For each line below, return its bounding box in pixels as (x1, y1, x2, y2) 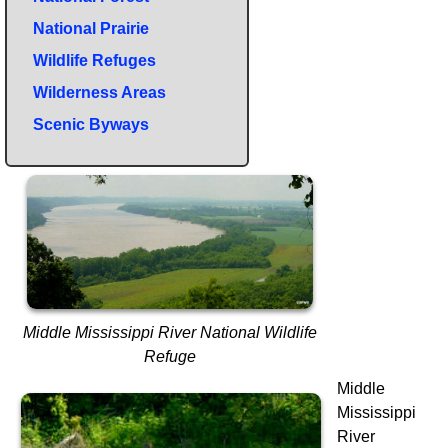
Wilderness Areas (33, 83, 166, 101)
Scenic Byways (33, 115, 149, 133)
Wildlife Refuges (33, 51, 156, 69)
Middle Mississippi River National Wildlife (22, 323, 317, 341)
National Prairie (33, 19, 149, 37)
